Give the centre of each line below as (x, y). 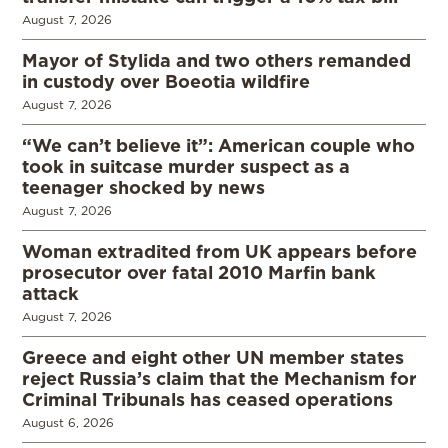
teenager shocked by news (143, 187)
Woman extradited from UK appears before (219, 251)
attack (50, 293)
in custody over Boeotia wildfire (166, 81)
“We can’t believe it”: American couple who (218, 145)
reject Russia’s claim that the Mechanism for (219, 378)
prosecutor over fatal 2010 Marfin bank (199, 272)
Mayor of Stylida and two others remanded (216, 60)
